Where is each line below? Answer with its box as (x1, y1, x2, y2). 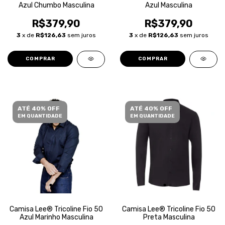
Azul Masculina (145, 1, 192, 10)
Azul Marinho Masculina (19, 213, 93, 221)
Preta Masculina (143, 213, 195, 221)
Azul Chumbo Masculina (18, 1, 94, 10)
